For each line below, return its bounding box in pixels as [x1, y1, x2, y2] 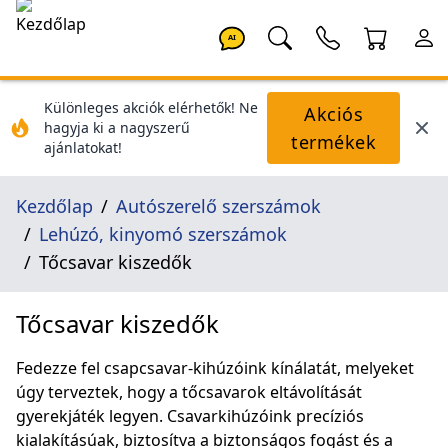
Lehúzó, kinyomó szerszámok [39, 222, 287, 246]
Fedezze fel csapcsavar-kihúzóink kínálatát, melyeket [16, 357, 414, 379]
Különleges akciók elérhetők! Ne [44, 98, 258, 117]
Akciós [304, 102, 364, 126]
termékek [291, 130, 376, 154]
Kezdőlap [16, 194, 93, 218]
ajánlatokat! [44, 138, 122, 157]
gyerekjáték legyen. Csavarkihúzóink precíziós [16, 405, 364, 427]
